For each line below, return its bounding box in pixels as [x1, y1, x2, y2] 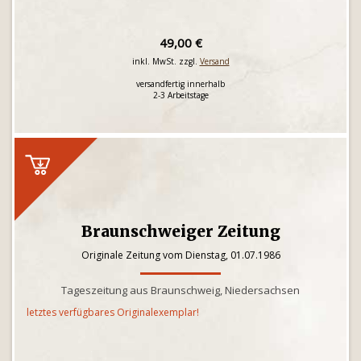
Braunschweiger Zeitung [81, 222, 280, 241]
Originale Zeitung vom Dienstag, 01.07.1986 [81, 248, 280, 262]
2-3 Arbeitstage [152, 89, 209, 101]
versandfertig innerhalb [136, 78, 225, 89]
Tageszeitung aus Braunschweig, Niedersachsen [61, 283, 300, 297]
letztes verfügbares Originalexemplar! [27, 305, 199, 319]
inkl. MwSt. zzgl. [131, 56, 200, 67]
